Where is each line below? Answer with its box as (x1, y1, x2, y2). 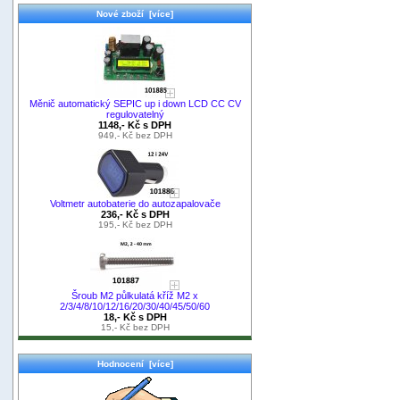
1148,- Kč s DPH (98, 119, 171, 130)
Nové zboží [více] (96, 8, 173, 19)
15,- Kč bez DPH (100, 321, 170, 332)
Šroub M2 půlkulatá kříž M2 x (71, 289, 198, 301)
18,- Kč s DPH (103, 311, 167, 322)
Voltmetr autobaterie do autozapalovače (49, 197, 221, 209)
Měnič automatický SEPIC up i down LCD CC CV (29, 97, 241, 109)
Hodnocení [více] (96, 358, 173, 369)
